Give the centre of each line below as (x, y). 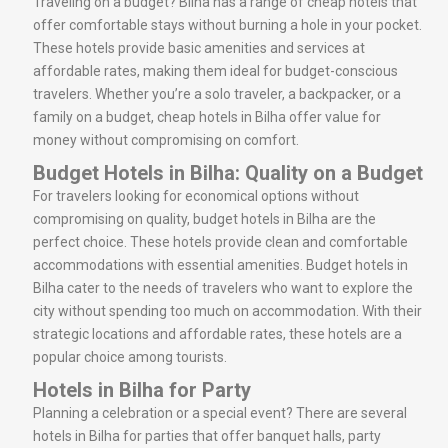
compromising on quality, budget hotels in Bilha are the (204, 218)
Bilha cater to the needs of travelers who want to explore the (223, 287)
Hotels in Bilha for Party (142, 389)
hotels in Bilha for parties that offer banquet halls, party (207, 435)
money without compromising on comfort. (166, 139)
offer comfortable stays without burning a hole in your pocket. (227, 24)
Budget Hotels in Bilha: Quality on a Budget (228, 172)
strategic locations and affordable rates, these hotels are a (217, 333)
